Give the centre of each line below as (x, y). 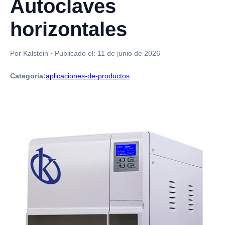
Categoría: (28, 76)
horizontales (69, 29)
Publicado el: (76, 53)
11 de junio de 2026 (129, 53)
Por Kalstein (29, 53)
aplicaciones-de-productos (88, 76)
